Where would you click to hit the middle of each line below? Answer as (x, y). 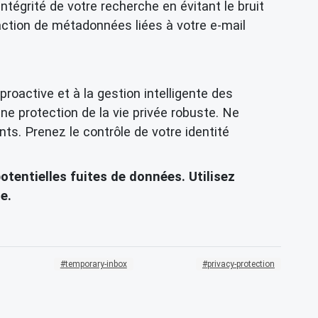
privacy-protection (241, 264)
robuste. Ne (203, 112)
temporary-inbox (96, 264)
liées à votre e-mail (189, 25)
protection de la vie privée (93, 112)
